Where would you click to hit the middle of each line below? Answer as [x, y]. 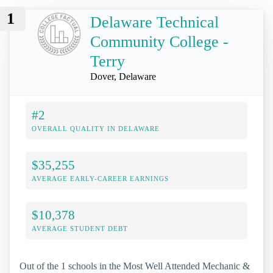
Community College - [159, 41]
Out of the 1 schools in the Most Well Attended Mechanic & [135, 266]
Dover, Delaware [123, 76]
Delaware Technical [154, 22]
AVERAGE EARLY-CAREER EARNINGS [100, 178]
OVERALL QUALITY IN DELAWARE [96, 128]
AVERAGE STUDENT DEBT [80, 228]
